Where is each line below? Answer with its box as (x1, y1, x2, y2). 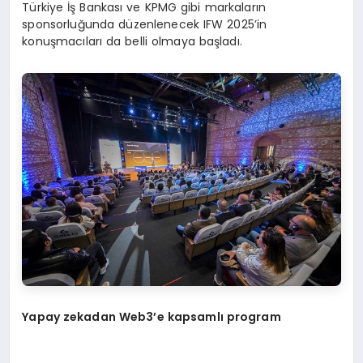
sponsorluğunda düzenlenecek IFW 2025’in (22, 16, 267, 33)
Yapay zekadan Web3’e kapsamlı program (22, 308, 281, 325)
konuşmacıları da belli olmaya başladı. (22, 33, 242, 50)
